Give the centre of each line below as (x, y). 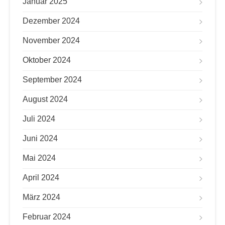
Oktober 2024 (47, 60)
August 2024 (45, 99)
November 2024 (51, 40)
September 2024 (52, 80)
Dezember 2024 (51, 21)
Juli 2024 (39, 119)
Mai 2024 (39, 158)
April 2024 (41, 178)
